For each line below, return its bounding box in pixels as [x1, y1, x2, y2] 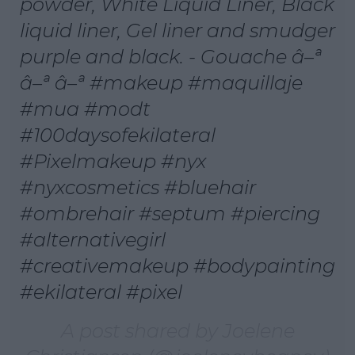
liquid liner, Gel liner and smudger [20, 18, 335, 42]
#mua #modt [20, 97, 151, 120]
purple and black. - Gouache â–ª [20, 44, 322, 68]
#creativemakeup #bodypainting [20, 254, 335, 277]
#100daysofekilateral [20, 123, 216, 147]
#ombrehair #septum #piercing [20, 201, 320, 225]
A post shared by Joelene [60, 319, 295, 342]
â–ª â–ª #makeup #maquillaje [20, 71, 303, 94]
